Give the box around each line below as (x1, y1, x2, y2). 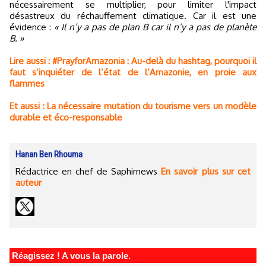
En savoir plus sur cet (161, 166, 251, 178)
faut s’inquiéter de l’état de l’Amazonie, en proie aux (9, 66, 256, 78)
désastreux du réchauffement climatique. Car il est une (9, 10, 256, 22)
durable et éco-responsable (9, 112, 122, 123)
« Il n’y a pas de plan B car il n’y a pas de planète (54, 21, 256, 33)
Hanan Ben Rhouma (15, 149, 83, 160)
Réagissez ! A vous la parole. (12, 251, 131, 261)
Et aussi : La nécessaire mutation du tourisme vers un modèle (9, 100, 256, 112)
